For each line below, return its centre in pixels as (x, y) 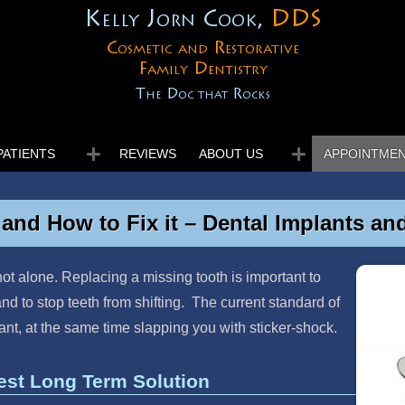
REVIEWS (147, 154)
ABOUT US (231, 154)
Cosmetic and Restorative (202, 49)
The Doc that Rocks (202, 94)
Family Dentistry (202, 70)
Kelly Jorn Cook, (177, 21)
